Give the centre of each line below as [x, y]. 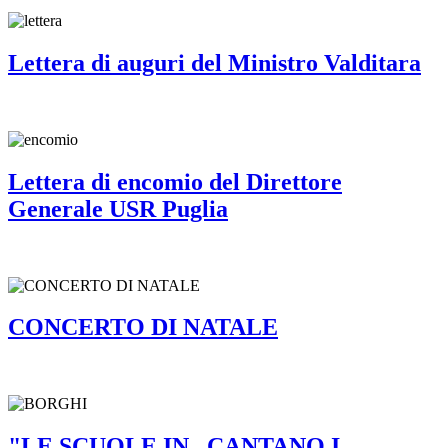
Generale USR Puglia [118, 208]
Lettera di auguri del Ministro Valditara [214, 62]
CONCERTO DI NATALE [143, 327]
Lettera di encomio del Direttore [175, 181]
